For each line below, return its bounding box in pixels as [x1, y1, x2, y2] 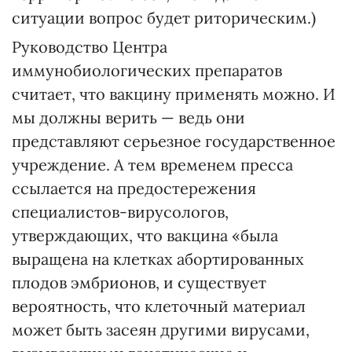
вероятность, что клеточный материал [12, 296, 306, 316]
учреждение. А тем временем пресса [12, 155, 293, 174]
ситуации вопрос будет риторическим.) [12, 8, 316, 27]
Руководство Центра [12, 37, 167, 57]
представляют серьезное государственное [12, 131, 335, 151]
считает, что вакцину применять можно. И [12, 84, 335, 104]
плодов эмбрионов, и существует [12, 273, 266, 292]
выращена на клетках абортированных [12, 249, 304, 269]
